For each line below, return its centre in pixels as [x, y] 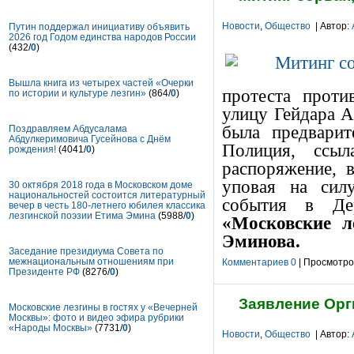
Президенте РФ [45, 271]
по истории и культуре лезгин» [79, 93]
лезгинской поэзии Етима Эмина [83, 215]
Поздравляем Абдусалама [68, 128]
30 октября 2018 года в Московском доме [101, 185]
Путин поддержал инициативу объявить [99, 26]
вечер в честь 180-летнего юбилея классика [107, 205]
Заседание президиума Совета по [86, 251]
